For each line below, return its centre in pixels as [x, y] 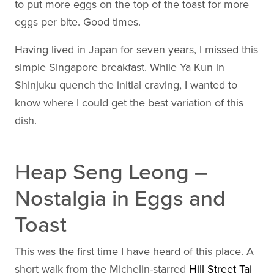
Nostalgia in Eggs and [120, 198]
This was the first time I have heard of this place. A [134, 251]
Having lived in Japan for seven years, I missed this [136, 50]
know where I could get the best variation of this [129, 103]
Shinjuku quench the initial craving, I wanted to [126, 85]
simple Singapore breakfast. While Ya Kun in [120, 67]
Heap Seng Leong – [111, 172]
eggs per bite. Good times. [78, 22]
